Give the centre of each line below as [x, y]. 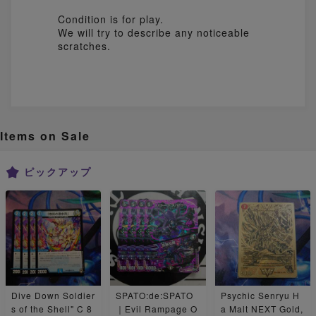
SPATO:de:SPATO [155, 296]
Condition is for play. [110, 19]
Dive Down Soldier [53, 296]
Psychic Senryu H [260, 296]
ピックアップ [58, 172]
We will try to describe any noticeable [153, 32]
